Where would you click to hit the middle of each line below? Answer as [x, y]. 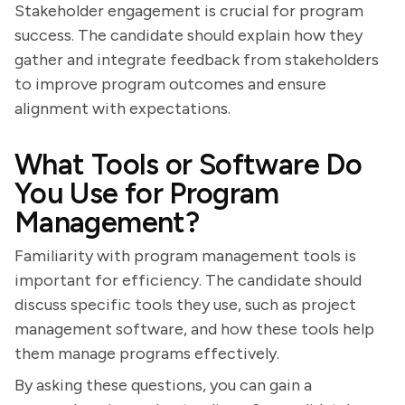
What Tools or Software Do [188, 165]
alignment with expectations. [122, 108]
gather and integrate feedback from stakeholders [197, 60]
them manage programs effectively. [147, 353]
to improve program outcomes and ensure [170, 84]
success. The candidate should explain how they [188, 35]
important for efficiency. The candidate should [188, 280]
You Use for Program [147, 193]
